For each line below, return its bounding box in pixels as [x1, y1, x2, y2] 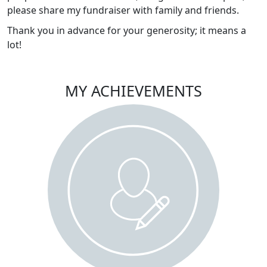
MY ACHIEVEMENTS [65, 80, 202, 101]
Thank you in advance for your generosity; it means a [7, 24, 246, 38]
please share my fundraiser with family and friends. [7, 4, 239, 17]
